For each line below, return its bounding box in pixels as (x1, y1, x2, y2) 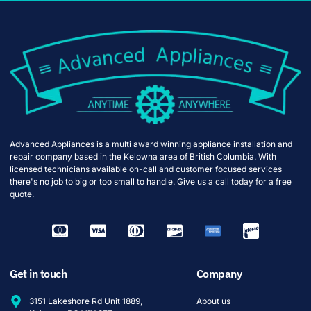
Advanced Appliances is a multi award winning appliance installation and (10, 139, 292, 150)
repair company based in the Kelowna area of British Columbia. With (10, 151, 276, 162)
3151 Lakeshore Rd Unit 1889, (28, 296, 142, 307)
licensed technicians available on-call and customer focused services (10, 164, 282, 175)
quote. (10, 189, 34, 200)
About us (196, 296, 230, 307)
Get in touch (10, 267, 67, 281)
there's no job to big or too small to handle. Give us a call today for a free (10, 176, 292, 187)
